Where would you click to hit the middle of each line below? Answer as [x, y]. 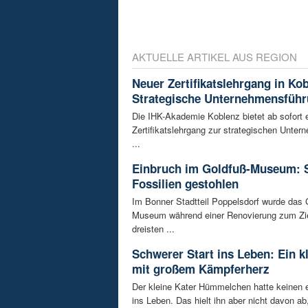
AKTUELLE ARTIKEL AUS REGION [214, 57]
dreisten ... [153, 229]
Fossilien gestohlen [185, 184]
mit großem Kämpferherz [201, 269]
